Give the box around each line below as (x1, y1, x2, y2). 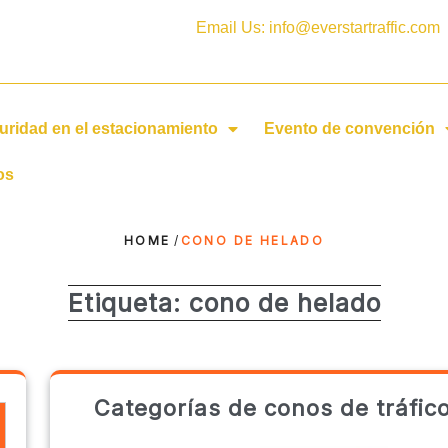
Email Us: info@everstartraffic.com (195, 19, 440, 36)
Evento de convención (263, 120, 435, 138)
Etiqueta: (67, 288, 189, 319)
